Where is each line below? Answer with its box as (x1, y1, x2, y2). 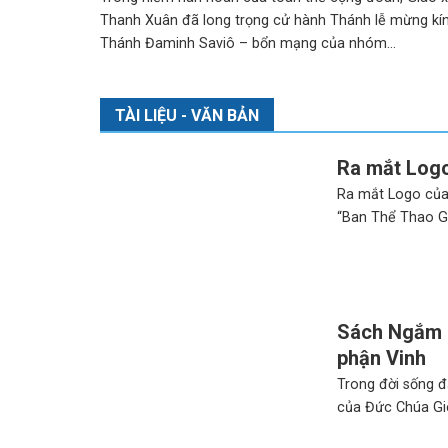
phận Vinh (336, 345, 426, 370)
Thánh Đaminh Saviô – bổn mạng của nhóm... (100, 35, 397, 53)
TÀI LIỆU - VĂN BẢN (115, 105, 260, 125)
